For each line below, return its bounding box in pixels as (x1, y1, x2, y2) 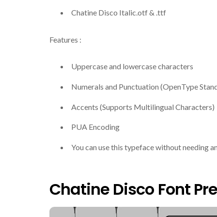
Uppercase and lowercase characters (71, 61, 193, 71)
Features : (49, 34, 81, 44)
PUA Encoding (71, 122, 120, 132)
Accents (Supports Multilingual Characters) (71, 102, 215, 111)
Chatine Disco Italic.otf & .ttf (71, 8, 166, 17)
